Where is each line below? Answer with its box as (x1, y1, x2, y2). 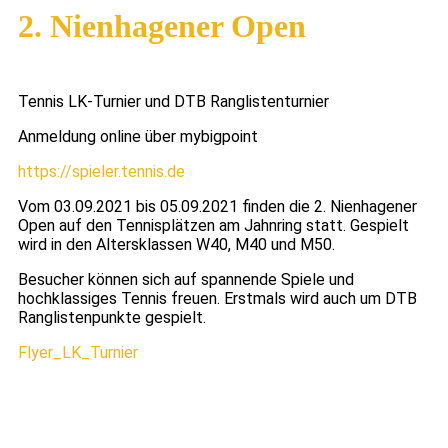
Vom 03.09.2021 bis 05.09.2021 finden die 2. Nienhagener (18, 197, 417, 217)
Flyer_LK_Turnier (18, 343, 138, 363)
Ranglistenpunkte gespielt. (18, 308, 206, 328)
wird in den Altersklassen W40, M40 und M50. (18, 235, 335, 255)
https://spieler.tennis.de (18, 162, 185, 182)
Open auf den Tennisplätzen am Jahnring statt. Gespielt (18, 216, 409, 236)
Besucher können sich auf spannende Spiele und (18, 270, 354, 290)
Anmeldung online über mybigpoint (18, 127, 258, 147)
